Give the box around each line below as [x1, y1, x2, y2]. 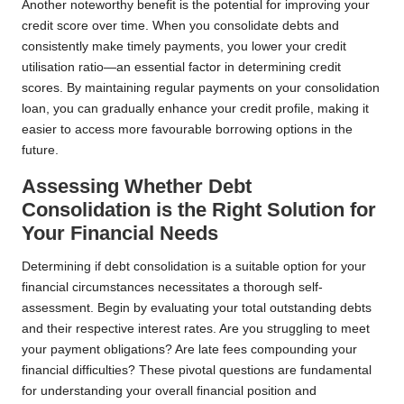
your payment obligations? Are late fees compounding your [22, 342, 357, 356]
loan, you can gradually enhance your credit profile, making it [22, 101, 369, 115]
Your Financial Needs [22, 221, 218, 244]
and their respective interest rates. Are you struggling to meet [22, 321, 370, 335]
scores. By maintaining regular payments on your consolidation [22, 80, 380, 95]
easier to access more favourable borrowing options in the [22, 122, 353, 136]
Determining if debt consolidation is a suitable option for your [22, 259, 366, 273]
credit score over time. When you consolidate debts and [22, 18, 339, 32]
